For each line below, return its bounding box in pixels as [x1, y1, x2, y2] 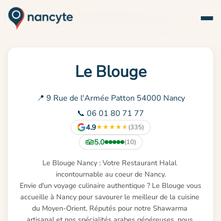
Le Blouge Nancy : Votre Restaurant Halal [42, 158, 177, 168]
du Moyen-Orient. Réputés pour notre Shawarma [32, 203, 187, 214]
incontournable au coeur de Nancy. [55, 169, 166, 180]
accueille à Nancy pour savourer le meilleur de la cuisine [20, 192, 199, 202]
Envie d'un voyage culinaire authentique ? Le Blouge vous [20, 181, 201, 191]
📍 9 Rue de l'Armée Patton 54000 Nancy [36, 93, 185, 104]
